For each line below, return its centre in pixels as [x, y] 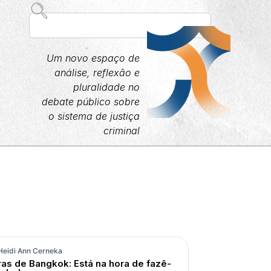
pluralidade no [106, 87]
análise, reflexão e [97, 73]
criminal [121, 131]
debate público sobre [90, 102]
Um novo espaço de [93, 58]
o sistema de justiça [94, 116]
